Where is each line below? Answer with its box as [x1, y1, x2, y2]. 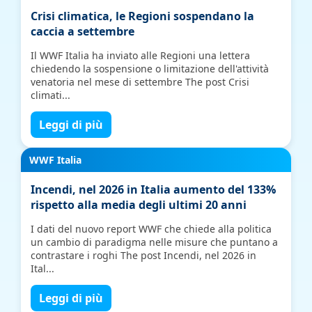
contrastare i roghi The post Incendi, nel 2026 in [31, 249, 257, 262]
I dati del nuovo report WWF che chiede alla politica [31, 222, 272, 235]
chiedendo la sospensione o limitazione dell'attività [31, 62, 270, 75]
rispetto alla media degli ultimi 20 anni [31, 197, 247, 212]
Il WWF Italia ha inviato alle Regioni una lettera [31, 49, 251, 62]
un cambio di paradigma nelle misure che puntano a [31, 235, 279, 249]
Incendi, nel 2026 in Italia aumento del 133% [31, 182, 276, 197]
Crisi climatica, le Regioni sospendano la [31, 8, 255, 24]
